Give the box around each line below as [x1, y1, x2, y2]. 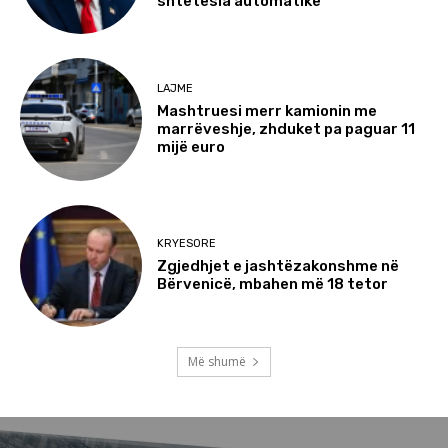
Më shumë [188, 353, 246, 371]
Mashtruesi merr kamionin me [157, 102, 378, 121]
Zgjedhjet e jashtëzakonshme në [157, 257, 400, 276]
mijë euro [157, 138, 226, 157]
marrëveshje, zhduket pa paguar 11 [157, 120, 416, 139]
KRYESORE [157, 237, 217, 251]
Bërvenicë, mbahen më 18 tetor [157, 275, 389, 294]
